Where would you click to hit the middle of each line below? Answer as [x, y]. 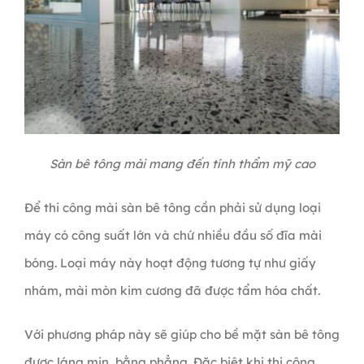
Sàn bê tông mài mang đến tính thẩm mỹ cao [182, 163]
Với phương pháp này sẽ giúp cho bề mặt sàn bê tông [182, 334]
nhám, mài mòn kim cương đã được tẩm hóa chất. [173, 290]
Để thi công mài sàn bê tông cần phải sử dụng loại [172, 207]
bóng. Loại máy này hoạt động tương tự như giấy [170, 262]
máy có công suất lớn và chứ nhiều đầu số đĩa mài [173, 235]
